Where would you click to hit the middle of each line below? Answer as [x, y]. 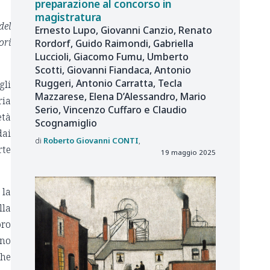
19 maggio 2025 [188, 152]
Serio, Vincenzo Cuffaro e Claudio [111, 110]
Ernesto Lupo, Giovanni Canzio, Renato [124, 30]
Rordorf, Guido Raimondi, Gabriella [114, 44]
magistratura [70, 17]
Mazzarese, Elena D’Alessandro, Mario [121, 97]
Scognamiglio [66, 123]
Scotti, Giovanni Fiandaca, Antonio [113, 70]
